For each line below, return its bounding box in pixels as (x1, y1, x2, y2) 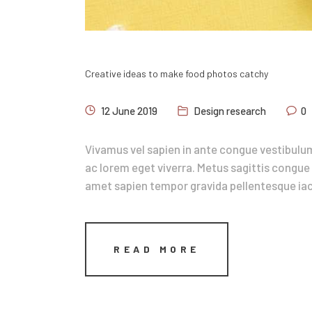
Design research (194, 104, 266, 117)
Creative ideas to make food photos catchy (85, 68, 268, 79)
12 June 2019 (101, 104, 158, 117)
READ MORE (114, 243, 200, 256)
